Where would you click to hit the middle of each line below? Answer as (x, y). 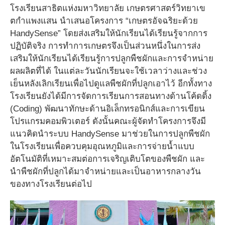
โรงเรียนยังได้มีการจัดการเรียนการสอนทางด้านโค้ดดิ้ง (111, 96)
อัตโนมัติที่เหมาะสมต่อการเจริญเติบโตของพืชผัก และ (107, 159)
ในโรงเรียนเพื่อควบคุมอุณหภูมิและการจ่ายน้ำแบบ (102, 147)
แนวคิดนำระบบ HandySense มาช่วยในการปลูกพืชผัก (110, 134)
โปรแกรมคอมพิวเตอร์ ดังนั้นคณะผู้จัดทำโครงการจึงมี (108, 122)
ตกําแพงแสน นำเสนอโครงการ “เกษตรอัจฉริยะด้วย (104, 21)
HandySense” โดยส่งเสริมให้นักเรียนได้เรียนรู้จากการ (109, 34)
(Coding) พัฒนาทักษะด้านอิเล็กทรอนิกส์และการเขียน (107, 109)
